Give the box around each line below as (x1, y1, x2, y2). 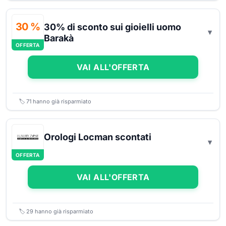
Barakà (44, 33, 76, 43)
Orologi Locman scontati (44, 132, 151, 142)
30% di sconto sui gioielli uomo (44, 22, 181, 32)
